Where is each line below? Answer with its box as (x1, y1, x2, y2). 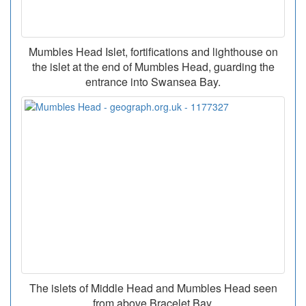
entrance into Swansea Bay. (85, 74, 221, 90)
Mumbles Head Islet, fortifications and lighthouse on (28, 44, 278, 60)
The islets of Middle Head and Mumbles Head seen (29, 280, 277, 296)
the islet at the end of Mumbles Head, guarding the (31, 59, 275, 75)
